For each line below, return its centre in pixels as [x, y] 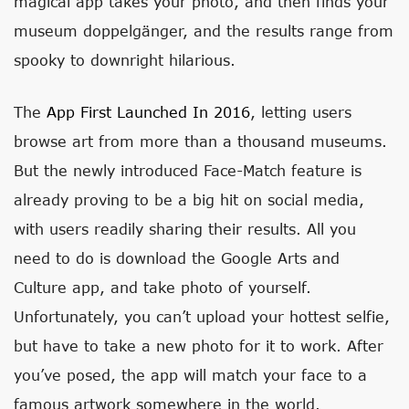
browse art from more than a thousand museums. [200, 141]
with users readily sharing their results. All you [185, 229]
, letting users [301, 112]
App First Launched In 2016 [148, 112]
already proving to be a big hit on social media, [189, 199]
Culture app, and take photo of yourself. [163, 287]
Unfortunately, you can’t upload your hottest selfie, [202, 316]
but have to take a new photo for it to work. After [199, 346]
